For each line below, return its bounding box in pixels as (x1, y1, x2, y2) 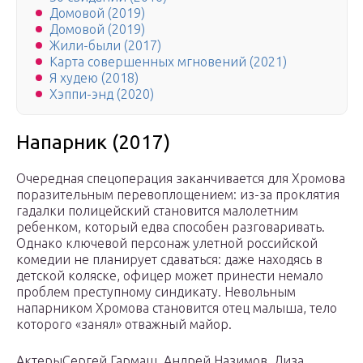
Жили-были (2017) (49, 38, 161, 53)
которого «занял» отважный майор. (16, 317, 232, 332)
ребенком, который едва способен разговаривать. (16, 220, 325, 235)
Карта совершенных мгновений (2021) (49, 54, 287, 70)
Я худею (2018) (49, 70, 139, 86)
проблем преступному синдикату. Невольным (16, 284, 296, 300)
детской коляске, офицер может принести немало (16, 268, 323, 284)
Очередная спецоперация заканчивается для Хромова (16, 171, 345, 186)
